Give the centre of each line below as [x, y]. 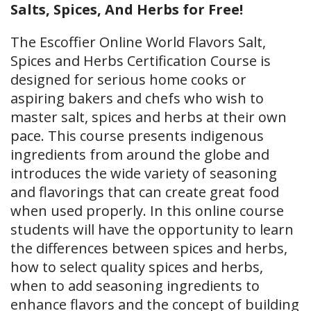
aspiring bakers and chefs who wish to [137, 98]
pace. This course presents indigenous [137, 136]
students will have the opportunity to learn [152, 229]
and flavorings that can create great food [145, 192]
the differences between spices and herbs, [149, 248]
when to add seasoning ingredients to [135, 286]
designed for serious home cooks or [128, 79]
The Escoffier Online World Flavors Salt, [138, 42]
